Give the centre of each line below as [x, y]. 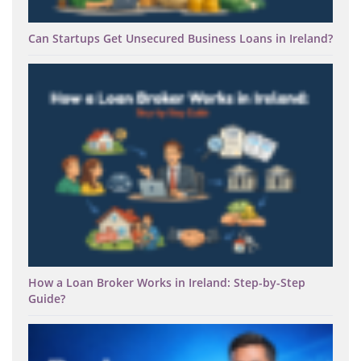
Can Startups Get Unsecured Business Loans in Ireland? [180, 39]
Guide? [47, 299]
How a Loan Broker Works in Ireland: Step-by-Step [167, 283]
